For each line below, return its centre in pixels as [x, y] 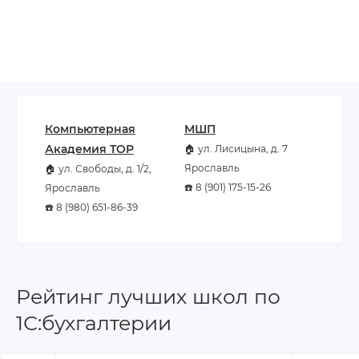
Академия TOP [89, 149]
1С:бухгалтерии [94, 323]
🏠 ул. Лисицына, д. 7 [236, 148]
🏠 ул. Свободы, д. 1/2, [98, 168]
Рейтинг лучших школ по [148, 296]
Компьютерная [90, 129]
